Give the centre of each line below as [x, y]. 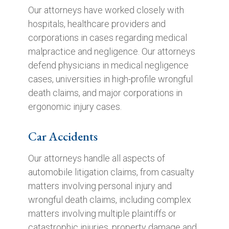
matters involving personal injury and [100, 186]
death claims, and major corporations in [105, 93]
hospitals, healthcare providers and [97, 24]
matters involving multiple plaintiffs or [102, 213]
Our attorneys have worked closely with [106, 10]
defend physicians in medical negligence [108, 65]
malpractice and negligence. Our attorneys [111, 51]
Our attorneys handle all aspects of [96, 158]
